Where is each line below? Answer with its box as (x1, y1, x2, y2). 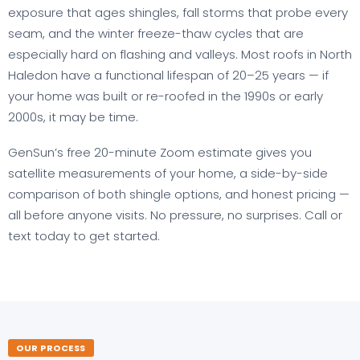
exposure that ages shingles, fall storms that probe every (8, 4, 348, 22)
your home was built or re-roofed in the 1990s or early (8, 88, 323, 105)
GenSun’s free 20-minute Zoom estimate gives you (8, 144, 312, 162)
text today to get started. (8, 227, 160, 245)
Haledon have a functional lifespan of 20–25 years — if (8, 67, 329, 84)
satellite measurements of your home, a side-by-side (8, 165, 328, 182)
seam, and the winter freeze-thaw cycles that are (8, 25, 304, 43)
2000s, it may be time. (8, 108, 138, 126)
